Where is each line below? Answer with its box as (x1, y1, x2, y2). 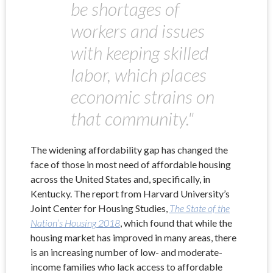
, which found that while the (120, 217, 232, 229)
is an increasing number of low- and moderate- (30, 246, 222, 258)
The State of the (169, 202, 230, 214)
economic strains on (71, 85, 214, 107)
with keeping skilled (71, 41, 208, 63)
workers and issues (71, 19, 205, 41)
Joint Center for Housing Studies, (30, 202, 169, 214)
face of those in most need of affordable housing (30, 158, 231, 171)
